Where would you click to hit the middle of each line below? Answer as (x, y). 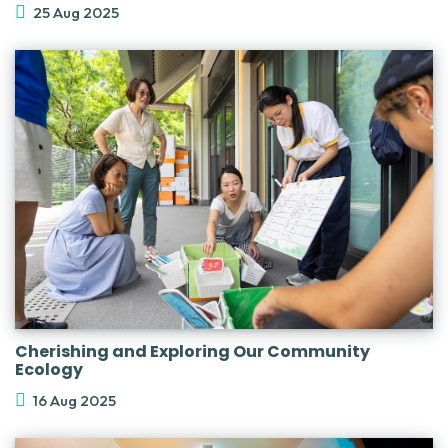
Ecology (49, 369)
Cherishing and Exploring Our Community (192, 351)
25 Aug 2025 (76, 12)
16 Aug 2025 (74, 400)
